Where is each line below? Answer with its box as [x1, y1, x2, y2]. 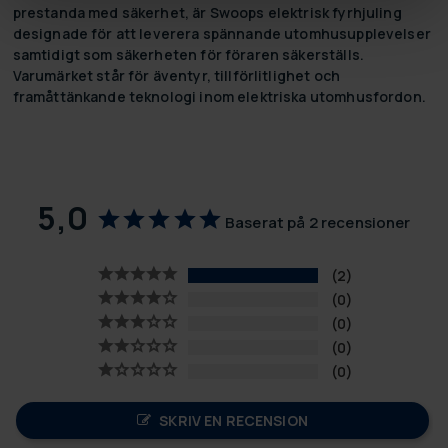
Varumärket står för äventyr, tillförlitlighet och [12, 65, 340, 85]
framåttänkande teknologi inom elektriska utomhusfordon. [12, 86, 426, 106]
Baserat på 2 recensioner [224, 211, 411, 233]
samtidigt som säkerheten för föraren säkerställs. [12, 44, 364, 64]
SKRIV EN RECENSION [159, 410, 308, 430]
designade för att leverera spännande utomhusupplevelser [12, 23, 431, 43]
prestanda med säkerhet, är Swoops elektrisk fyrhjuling [12, 2, 402, 22]
